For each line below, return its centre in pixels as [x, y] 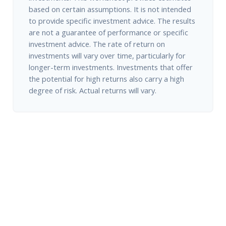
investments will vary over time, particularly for [107, 55]
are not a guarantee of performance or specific [108, 32]
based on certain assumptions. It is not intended [110, 9]
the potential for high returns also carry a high [106, 78]
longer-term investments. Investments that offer [111, 67]
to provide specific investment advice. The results [112, 20]
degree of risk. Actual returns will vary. [93, 90]
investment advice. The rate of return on [97, 44]
